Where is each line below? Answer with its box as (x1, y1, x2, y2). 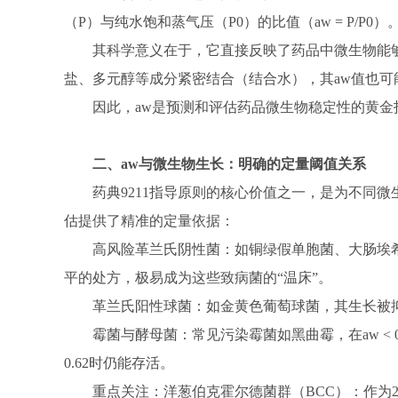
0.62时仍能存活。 (64, 355, 174, 370)
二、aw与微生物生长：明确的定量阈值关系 (92, 156, 366, 171)
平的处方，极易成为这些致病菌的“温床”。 (64, 270, 332, 285)
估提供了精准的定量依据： (64, 213, 235, 228)
